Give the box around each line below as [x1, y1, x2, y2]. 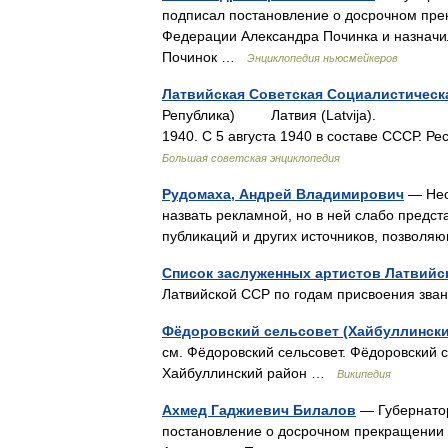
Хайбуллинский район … [162, 365, 337, 381]
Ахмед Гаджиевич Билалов [162, 402, 356, 418]
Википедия [337, 368, 391, 380]
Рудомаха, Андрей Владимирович [162, 186, 404, 202]
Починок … [162, 49, 247, 65]
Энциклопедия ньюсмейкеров [247, 52, 398, 64]
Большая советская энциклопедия [162, 152, 340, 164]
